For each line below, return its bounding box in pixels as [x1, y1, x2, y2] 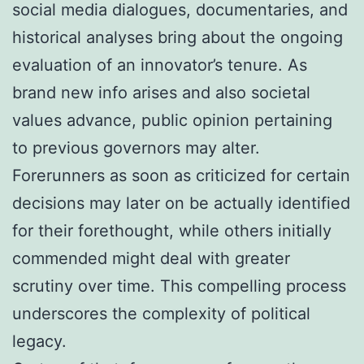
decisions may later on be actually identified [12, 193, 350, 213]
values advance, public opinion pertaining [12, 110, 332, 130]
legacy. [12, 331, 67, 351]
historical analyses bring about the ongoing [12, 27, 343, 47]
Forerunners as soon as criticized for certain [12, 165, 350, 185]
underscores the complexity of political [12, 303, 310, 323]
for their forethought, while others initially [12, 220, 331, 240]
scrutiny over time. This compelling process [12, 275, 346, 296]
